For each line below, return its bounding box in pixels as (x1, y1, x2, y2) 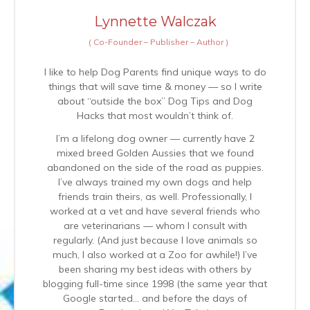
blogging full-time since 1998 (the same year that (43, 277, 267, 290)
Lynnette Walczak (93, 12, 217, 30)
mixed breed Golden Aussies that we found (56, 146, 254, 159)
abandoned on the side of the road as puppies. (46, 161, 264, 174)
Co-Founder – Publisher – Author (91, 36, 226, 47)
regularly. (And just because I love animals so (53, 233, 257, 246)
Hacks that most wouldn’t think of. (77, 109, 233, 122)
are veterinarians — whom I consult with (63, 219, 247, 232)
